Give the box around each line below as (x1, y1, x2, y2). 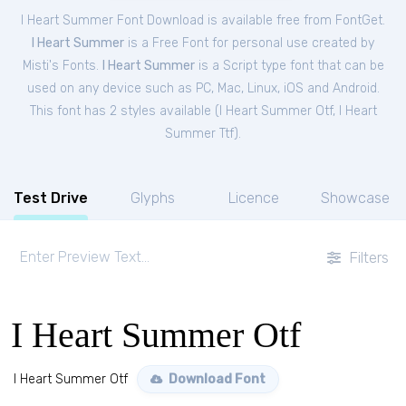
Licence (228, 189, 279, 207)
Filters (345, 248, 389, 266)
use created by (286, 35, 374, 51)
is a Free (124, 35, 182, 51)
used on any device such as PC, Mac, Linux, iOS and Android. (26, 81, 380, 96)
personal (232, 35, 283, 51)
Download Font (166, 372, 266, 387)
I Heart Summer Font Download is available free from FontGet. (21, 13, 385, 28)
